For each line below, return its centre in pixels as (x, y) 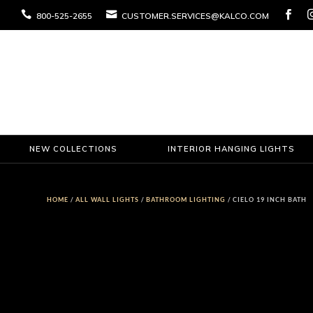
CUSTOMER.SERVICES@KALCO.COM (194, 15)
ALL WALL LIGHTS (108, 200)
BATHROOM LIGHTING (186, 200)
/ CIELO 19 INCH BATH (267, 200)
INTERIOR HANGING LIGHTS (231, 148)
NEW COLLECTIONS (73, 148)
